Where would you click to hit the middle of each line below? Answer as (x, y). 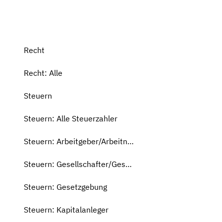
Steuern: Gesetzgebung (65, 187)
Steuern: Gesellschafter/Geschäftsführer (129, 164)
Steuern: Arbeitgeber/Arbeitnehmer (131, 141)
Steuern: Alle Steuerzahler (71, 118)
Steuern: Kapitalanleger (66, 210)
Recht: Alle (43, 73)
